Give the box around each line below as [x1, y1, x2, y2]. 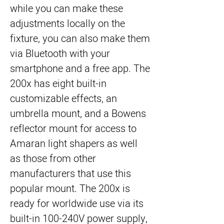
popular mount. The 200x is [10, 181, 130, 196]
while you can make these [10, 1, 123, 16]
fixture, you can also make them [10, 31, 150, 46]
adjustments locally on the [10, 16, 125, 31]
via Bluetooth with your [10, 46, 110, 61]
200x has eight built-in [10, 76, 106, 91]
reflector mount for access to [10, 121, 136, 136]
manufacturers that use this [10, 166, 131, 181]
